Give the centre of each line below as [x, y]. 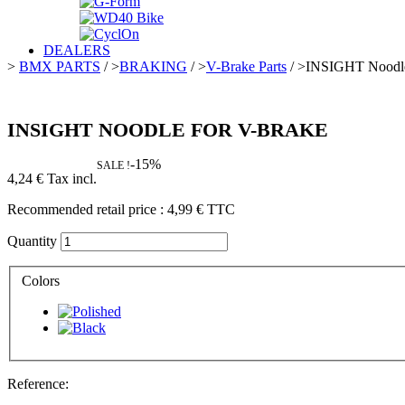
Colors [42, 280]
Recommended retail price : [87, 210]
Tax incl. [70, 179]
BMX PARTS [60, 66]
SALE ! [113, 166]
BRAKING [153, 66]
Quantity [32, 241]
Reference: [38, 383]
